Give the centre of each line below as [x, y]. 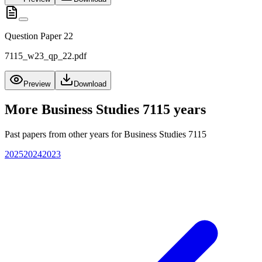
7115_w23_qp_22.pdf [46, 56]
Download [90, 84]
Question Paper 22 [39, 36]
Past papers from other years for [64, 134]
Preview [37, 84]
